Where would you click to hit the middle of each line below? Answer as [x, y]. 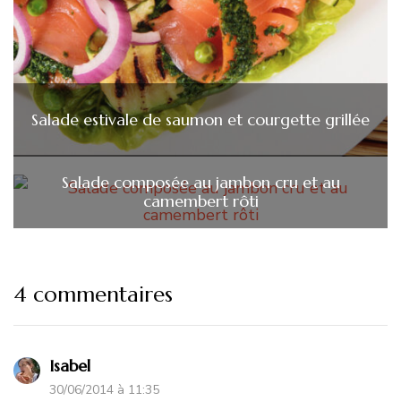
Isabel [70, 365]
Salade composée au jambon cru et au [200, 182]
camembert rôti [200, 200]
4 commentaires [93, 294]
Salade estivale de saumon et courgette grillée [200, 120]
